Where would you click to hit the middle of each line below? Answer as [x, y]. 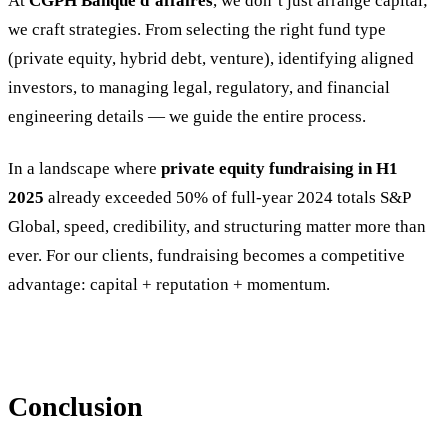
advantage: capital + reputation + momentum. [169, 285]
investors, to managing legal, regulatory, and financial [199, 88]
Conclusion [75, 407]
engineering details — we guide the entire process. [187, 117]
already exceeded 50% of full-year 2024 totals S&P [227, 198]
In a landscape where [84, 169]
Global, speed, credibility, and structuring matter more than [217, 227]
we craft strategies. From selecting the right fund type [197, 30]
